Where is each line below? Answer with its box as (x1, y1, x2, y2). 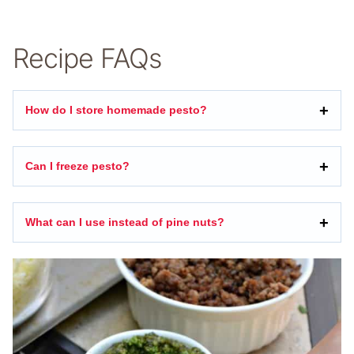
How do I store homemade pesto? (25, 104, 207, 117)
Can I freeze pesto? (25, 160, 130, 173)
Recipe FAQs (13, 42, 161, 75)
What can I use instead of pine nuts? (25, 216, 224, 229)
